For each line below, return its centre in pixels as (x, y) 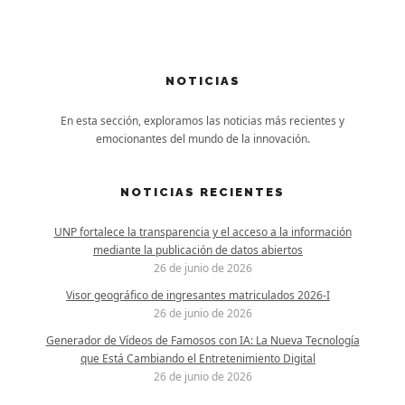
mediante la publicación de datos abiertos (198, 250)
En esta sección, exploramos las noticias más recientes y (202, 121)
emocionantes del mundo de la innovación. (202, 139)
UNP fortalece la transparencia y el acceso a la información (202, 232)
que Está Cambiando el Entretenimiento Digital (198, 358)
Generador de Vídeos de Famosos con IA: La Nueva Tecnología (202, 340)
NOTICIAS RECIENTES (202, 192)
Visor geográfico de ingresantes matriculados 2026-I (198, 295)
